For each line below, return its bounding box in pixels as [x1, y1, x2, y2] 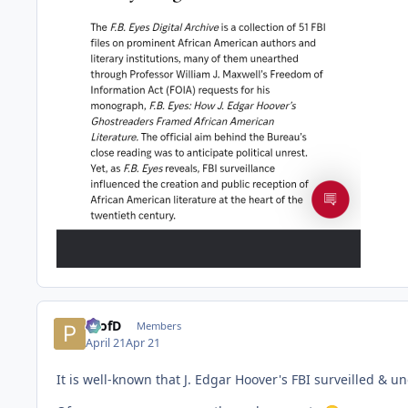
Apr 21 [126, 334, 161, 351]
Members [136, 319, 181, 333]
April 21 [86, 334, 127, 351]
